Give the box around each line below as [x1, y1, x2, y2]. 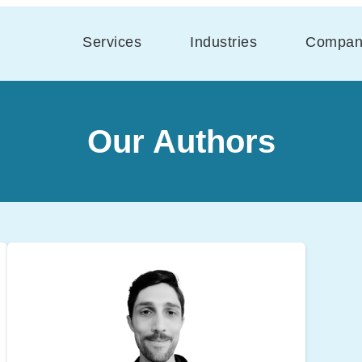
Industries [190, 33, 257, 50]
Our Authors [86, 124, 276, 159]
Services [82, 33, 141, 50]
